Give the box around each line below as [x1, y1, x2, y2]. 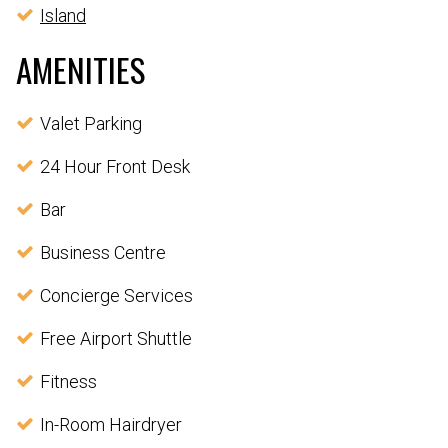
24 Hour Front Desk [40, 155, 190, 177]
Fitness [40, 370, 97, 392]
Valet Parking [40, 112, 142, 134]
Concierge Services [40, 284, 193, 306]
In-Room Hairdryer [40, 413, 182, 435]
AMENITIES [16, 44, 145, 94]
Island [40, 4, 86, 26]
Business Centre [40, 241, 166, 263]
